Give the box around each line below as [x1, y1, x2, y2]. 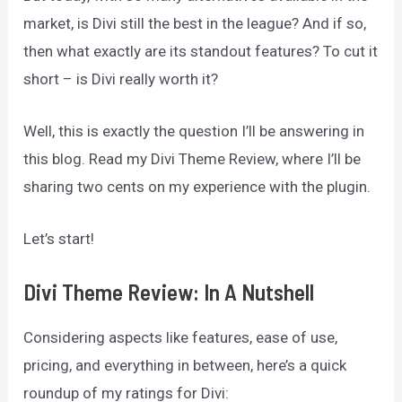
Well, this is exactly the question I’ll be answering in [23, 122, 365, 141]
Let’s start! [23, 230, 95, 249]
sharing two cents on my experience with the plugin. [23, 178, 375, 197]
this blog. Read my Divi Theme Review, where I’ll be [23, 150, 362, 169]
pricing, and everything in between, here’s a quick [23, 356, 347, 375]
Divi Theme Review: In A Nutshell [23, 278, 315, 306]
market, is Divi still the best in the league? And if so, [23, 13, 367, 32]
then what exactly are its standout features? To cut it [23, 41, 379, 60]
